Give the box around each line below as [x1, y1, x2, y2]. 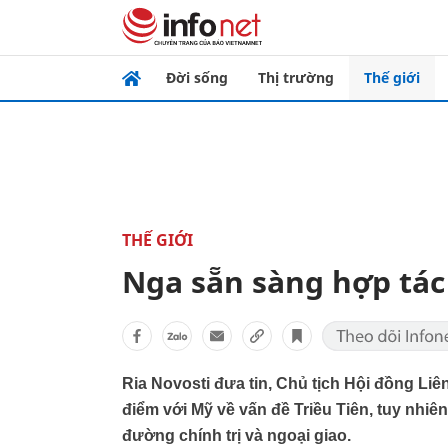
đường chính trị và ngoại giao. [122, 427, 351, 444]
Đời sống [166, 68, 228, 87]
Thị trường [258, 68, 334, 87]
